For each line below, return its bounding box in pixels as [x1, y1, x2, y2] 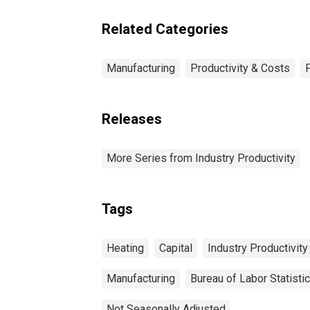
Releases [102, 110, 162, 127]
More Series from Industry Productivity [107, 151, 295, 165]
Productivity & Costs [190, 61, 290, 75]
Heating [107, 241, 144, 255]
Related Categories [102, 20, 228, 37]
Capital [159, 241, 192, 255]
